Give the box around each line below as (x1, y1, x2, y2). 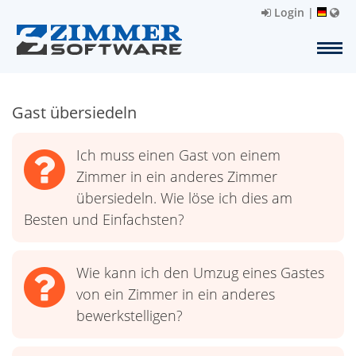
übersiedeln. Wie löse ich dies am (76, 188, 292, 207)
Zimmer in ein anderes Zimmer (76, 167, 277, 186)
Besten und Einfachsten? (24, 210, 184, 229)
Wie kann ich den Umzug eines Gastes (76, 263, 324, 282)
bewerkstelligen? (76, 306, 183, 325)
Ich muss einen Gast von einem (76, 145, 281, 164)
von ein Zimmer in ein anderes (76, 284, 275, 304)
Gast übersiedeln (12, 102, 137, 123)
